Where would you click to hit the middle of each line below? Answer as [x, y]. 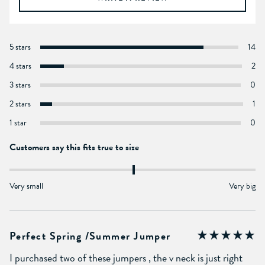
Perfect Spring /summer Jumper [90, 235]
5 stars [20, 47]
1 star [18, 122]
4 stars [20, 66]
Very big [242, 186]
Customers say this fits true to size [74, 147]
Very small [26, 186]
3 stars [20, 85]
